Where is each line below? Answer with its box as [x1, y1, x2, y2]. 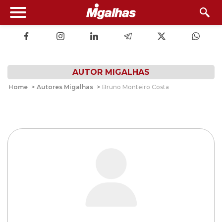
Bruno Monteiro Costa [102, 83, 169, 91]
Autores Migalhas [37, 83, 93, 91]
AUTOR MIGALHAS [72, 67, 150, 77]
